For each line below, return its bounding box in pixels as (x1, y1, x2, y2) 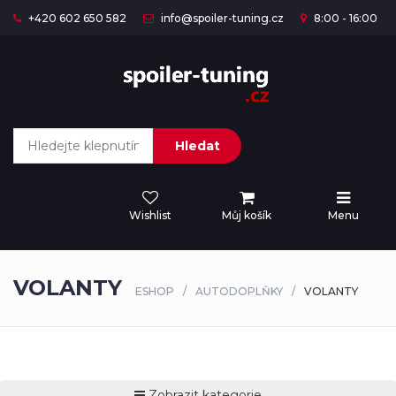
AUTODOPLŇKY (195, 285, 283, 298)
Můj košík (222, 209, 271, 222)
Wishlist (129, 209, 171, 222)
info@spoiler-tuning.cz (158, 11, 284, 25)
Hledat (174, 138, 220, 154)
